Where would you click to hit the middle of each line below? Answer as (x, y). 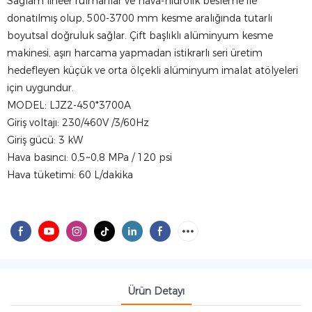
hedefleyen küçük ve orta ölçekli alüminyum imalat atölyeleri (153, 70)
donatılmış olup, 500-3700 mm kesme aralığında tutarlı (140, 18)
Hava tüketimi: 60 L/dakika (70, 175)
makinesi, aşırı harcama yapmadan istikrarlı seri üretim (135, 53)
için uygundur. (40, 88)
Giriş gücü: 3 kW (45, 140)
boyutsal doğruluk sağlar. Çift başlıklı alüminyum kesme (140, 36)
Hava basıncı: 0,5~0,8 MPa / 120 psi (89, 157)
